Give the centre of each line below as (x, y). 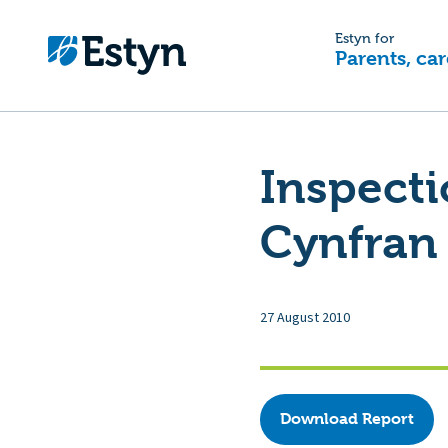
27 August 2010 (305, 317)
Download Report (347, 419)
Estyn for (365, 38)
